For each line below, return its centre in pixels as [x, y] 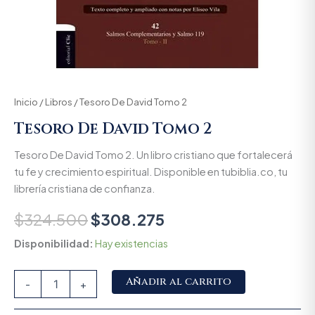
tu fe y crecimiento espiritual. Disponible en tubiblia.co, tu [151, 171]
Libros [59, 102]
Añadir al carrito [178, 282]
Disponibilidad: [54, 244]
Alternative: [272, 279]
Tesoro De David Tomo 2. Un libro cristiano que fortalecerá [153, 154]
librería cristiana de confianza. [85, 188]
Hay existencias [131, 244]
